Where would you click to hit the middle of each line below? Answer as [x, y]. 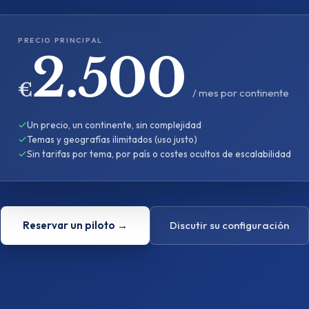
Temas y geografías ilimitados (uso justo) [112, 139]
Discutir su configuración [229, 225]
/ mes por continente [241, 93]
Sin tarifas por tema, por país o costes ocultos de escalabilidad [159, 154]
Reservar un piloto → [75, 225]
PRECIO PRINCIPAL [60, 40]
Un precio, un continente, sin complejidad [114, 125]
